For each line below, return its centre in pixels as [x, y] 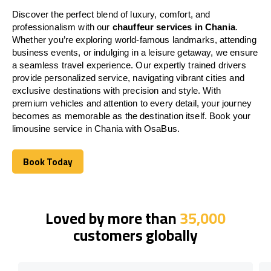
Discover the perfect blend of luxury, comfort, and [111, 14]
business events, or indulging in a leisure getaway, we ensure [135, 52]
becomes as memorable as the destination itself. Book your [132, 116]
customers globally [135, 235]
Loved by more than [113, 218]
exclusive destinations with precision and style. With [116, 90]
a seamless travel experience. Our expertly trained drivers [129, 65]
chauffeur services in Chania [174, 27]
